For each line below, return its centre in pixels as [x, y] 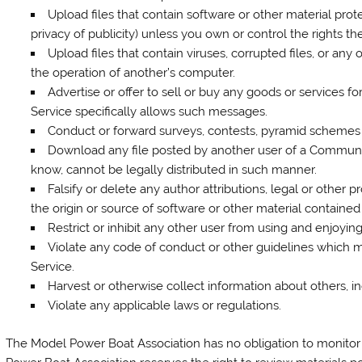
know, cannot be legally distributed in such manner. [173, 169]
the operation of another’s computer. [133, 72]
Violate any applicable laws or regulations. [164, 305]
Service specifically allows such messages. [149, 111]
